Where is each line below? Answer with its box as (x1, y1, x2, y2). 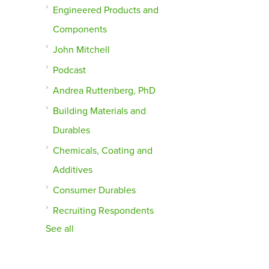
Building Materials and (53, 105, 147, 118)
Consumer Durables (53, 184, 136, 197)
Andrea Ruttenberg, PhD (53, 85, 156, 97)
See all (46, 223, 74, 235)
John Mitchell (53, 44, 110, 56)
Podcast (53, 64, 86, 77)
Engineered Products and (53, 4, 159, 17)
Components (53, 23, 107, 36)
